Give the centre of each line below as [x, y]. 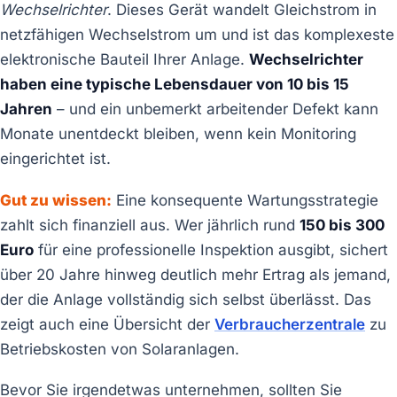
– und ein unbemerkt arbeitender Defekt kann [215, 109]
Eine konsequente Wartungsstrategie [245, 200]
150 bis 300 [342, 225]
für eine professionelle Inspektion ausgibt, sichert [211, 249]
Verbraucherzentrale [290, 324]
